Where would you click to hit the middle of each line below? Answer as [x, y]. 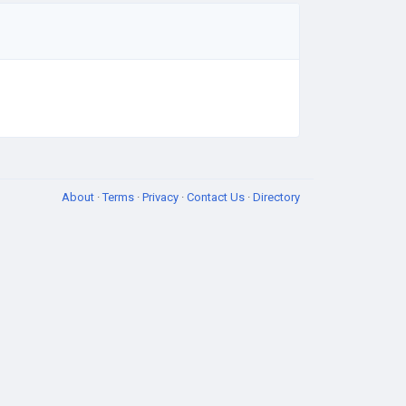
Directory [276, 197]
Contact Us [217, 197]
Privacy [162, 197]
